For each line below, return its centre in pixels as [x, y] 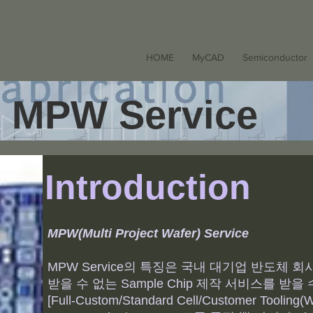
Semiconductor [275, 57]
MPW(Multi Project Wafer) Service [148, 233]
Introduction [148, 187]
